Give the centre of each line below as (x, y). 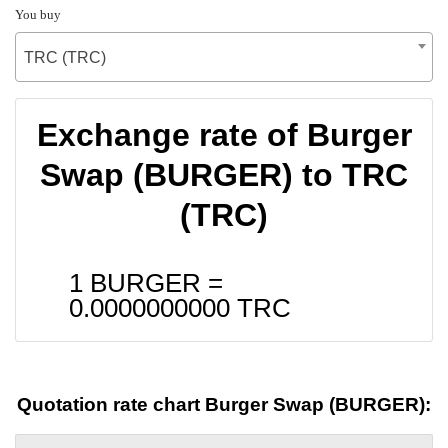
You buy (38, 14)
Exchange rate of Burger (224, 134)
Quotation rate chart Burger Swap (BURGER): (224, 405)
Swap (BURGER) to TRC (224, 174)
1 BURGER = (146, 282)
